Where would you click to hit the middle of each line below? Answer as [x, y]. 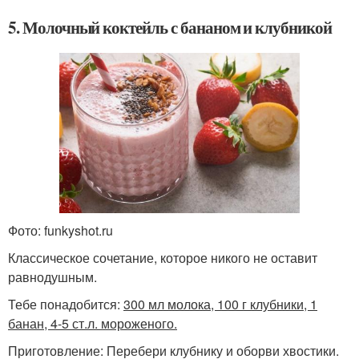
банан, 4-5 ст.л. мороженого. [93, 323]
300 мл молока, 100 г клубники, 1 [220, 304]
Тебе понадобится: [66, 304]
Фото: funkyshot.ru [61, 230]
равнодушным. [52, 276]
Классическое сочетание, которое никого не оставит [163, 257]
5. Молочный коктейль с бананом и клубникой [170, 27]
